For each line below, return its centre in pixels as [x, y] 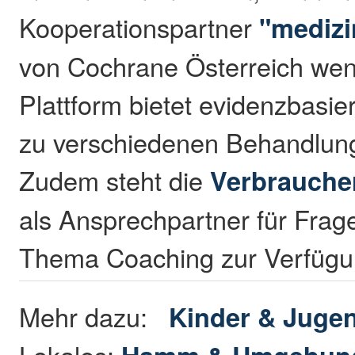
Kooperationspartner [136, 27]
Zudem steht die [115, 179]
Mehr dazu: [94, 316]
